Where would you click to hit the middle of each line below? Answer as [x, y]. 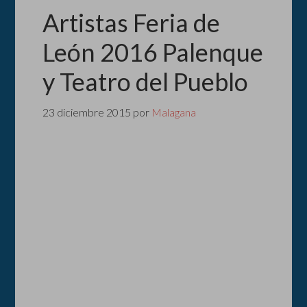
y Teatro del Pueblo [146, 82]
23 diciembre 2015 [87, 112]
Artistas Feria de [132, 23]
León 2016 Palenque [153, 52]
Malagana [174, 112]
